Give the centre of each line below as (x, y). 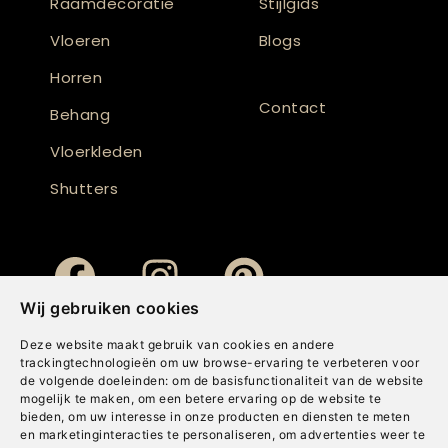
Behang (80, 114)
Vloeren (80, 40)
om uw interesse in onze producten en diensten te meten (239, 416)
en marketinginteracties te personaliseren (146, 434)
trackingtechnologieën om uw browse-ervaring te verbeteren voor (219, 362)
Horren (76, 77)
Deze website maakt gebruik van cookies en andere (177, 344)
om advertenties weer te (351, 434)
